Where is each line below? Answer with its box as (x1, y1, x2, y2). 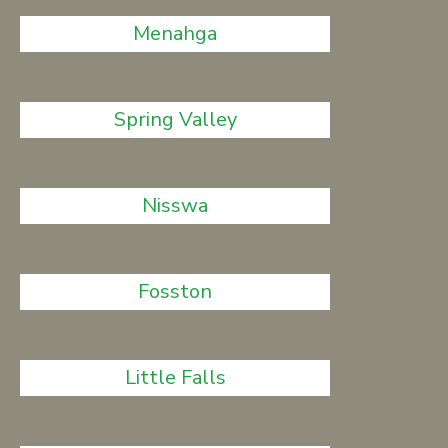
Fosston (138, 278, 213, 305)
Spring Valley (113, 106, 237, 133)
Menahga (133, 20, 218, 47)
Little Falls (124, 364, 226, 391)
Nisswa (142, 192, 209, 219)
